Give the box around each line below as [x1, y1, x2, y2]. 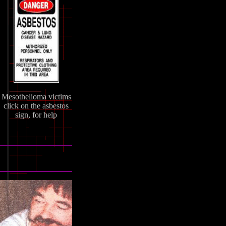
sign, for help [15, 110, 57, 119]
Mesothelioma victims [1, 92, 71, 101]
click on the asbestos [4, 101, 69, 110]
